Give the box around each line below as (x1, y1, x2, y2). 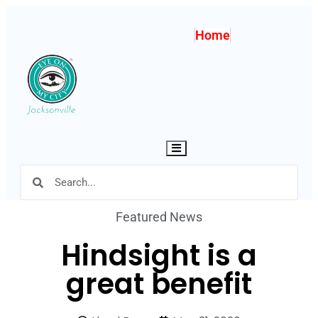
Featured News (116, 209, 202, 224)
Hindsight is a (61, 236, 257, 275)
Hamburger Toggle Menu (171, 142, 271, 153)
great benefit (66, 264, 252, 304)
